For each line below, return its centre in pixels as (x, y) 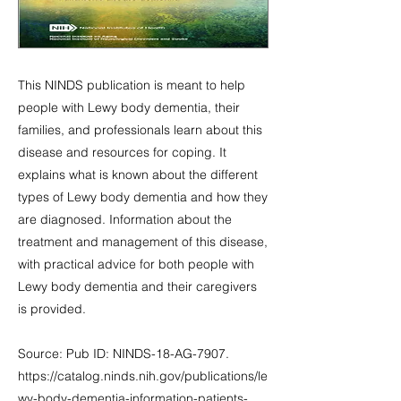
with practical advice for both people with (136, 264)
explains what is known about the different (138, 175)
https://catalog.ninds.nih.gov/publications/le (143, 376)
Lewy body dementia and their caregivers (137, 286)
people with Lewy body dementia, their (129, 107)
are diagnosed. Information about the (125, 219)
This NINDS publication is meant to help (132, 85)
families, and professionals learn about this (140, 130)
